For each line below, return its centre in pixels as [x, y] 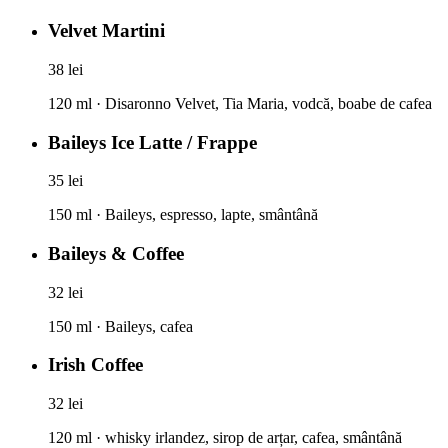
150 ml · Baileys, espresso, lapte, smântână [183, 215]
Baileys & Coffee [116, 253]
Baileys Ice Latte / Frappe [152, 142]
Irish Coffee [95, 365]
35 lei [65, 181]
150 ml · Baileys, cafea [120, 326]
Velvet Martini [106, 31]
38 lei [65, 69]
